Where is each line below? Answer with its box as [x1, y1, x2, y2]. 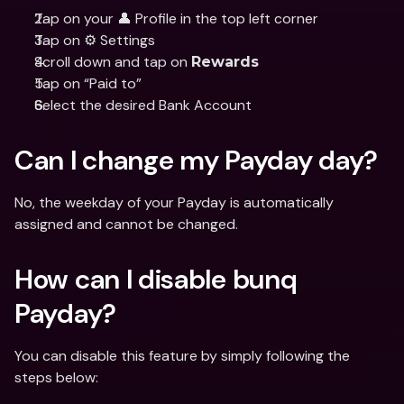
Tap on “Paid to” [34, 74, 142, 93]
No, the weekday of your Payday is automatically [14, 193, 334, 212]
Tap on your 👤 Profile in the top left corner [34, 9, 318, 28]
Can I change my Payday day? [14, 142, 378, 178]
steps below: [14, 368, 98, 387]
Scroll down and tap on [34, 52, 191, 71]
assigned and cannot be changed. [14, 215, 238, 234]
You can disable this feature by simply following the [14, 346, 350, 365]
